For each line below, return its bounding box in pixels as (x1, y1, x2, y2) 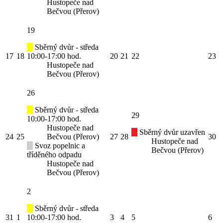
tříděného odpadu (27, 150, 82, 159)
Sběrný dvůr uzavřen (137, 128, 205, 137)
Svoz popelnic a (33, 141, 85, 150)
